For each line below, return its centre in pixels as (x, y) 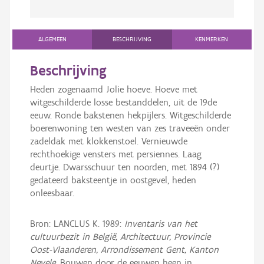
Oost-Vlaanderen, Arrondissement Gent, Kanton (124, 250)
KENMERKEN (212, 39)
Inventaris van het (161, 224)
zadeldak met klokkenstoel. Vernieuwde (109, 141)
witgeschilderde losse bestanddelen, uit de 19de (123, 103)
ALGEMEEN (52, 39)
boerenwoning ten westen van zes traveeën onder (130, 128)
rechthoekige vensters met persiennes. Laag (116, 154)
